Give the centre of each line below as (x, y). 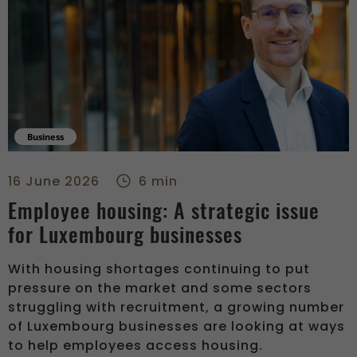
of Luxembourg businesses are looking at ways (177, 326)
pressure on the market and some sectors (160, 288)
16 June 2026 (54, 181)
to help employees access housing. (135, 345)
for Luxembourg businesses (125, 234)
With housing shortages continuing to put (159, 269)
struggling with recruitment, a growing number (176, 307)
